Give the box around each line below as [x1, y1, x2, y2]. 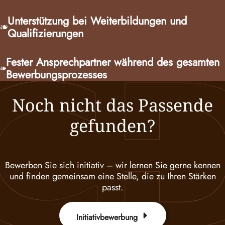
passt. [102, 180, 123, 194]
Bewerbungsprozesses [6, 67, 107, 83]
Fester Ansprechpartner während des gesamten [6, 54, 220, 70]
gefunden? [70, 114, 155, 138]
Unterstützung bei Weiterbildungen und [8, 13, 187, 29]
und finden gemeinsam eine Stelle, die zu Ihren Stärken [9, 169, 216, 183]
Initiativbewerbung [76, 211, 140, 223]
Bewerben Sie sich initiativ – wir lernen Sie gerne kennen [5, 158, 220, 172]
